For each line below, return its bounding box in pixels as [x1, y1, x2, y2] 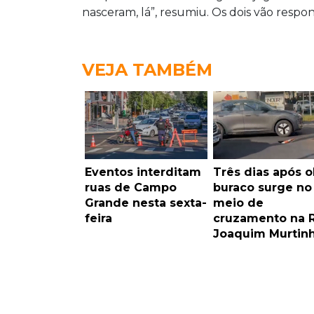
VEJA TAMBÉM [82, 59, 212, 80]
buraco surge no [212, 180, 312, 194]
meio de [212, 196, 264, 210]
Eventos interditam [85, 165, 201, 179]
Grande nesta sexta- [85, 196, 207, 210]
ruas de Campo [85, 180, 177, 194]
